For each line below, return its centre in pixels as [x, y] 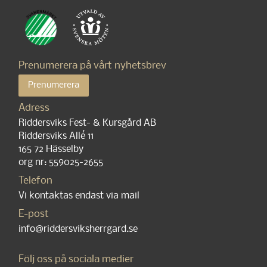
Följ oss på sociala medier [76, 260]
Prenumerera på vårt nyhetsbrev [93, 66]
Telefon [36, 181]
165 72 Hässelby [51, 150]
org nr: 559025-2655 [61, 163]
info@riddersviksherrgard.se [78, 229]
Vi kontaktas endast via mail [79, 196]
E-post [34, 215]
